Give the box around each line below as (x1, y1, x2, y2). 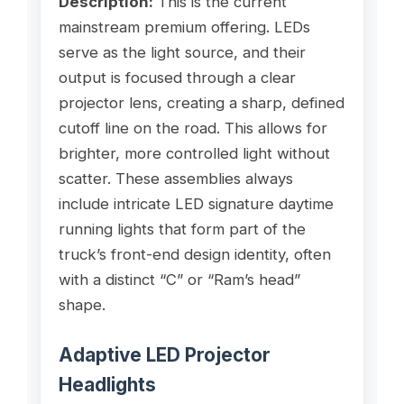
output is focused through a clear (58, 68, 296, 87)
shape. (58, 295, 106, 314)
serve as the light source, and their (58, 42, 306, 61)
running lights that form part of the (58, 219, 306, 238)
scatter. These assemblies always (58, 169, 293, 188)
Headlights (58, 372, 156, 396)
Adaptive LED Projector (58, 343, 271, 366)
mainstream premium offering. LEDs (58, 17, 310, 36)
